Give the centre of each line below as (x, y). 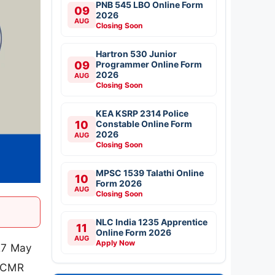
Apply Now (115, 242)
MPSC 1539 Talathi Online (150, 172)
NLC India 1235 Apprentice (152, 222)
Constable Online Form (144, 123)
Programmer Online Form (149, 64)
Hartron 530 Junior (136, 53)
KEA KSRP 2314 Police (142, 113)
